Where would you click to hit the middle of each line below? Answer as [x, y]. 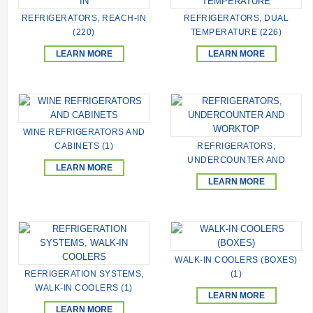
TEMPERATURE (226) [236, 32]
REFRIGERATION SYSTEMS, [84, 274]
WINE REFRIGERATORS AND [84, 132]
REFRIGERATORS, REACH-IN [84, 19]
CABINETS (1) [84, 146]
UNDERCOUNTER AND [236, 160]
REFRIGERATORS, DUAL [236, 19]
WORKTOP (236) [236, 174]
